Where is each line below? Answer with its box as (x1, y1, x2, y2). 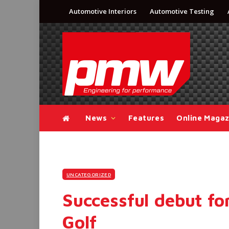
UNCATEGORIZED (66, 171, 111, 177)
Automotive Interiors (69, 7, 136, 16)
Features (128, 113, 165, 122)
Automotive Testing (150, 7, 214, 16)
